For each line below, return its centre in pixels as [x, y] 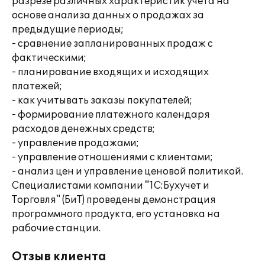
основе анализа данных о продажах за [108, 15]
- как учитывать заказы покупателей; [102, 101]
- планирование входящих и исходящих [110, 72]
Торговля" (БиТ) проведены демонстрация [114, 200]
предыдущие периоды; [68, 30]
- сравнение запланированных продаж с [112, 44]
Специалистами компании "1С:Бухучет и [111, 186]
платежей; [37, 86]
